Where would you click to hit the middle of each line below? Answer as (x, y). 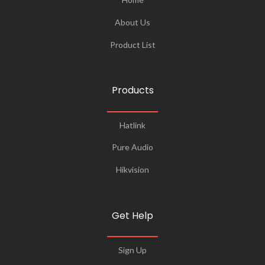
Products (132, 91)
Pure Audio (132, 147)
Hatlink (132, 125)
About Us (132, 22)
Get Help (132, 215)
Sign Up (132, 250)
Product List (132, 44)
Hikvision (132, 170)
